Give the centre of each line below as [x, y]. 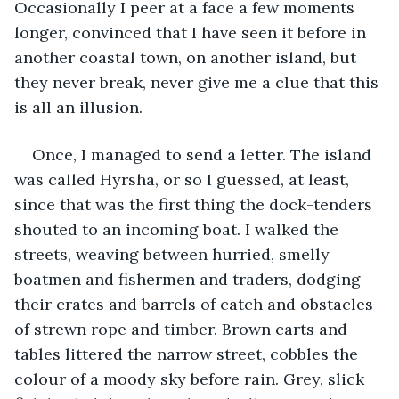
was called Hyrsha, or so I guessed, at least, [184, 179]
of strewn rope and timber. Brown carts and [183, 329]
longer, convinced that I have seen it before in [192, 32]
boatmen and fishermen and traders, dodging [190, 279]
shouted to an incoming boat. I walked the [179, 229]
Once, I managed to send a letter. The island [204, 154]
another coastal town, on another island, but [187, 57]
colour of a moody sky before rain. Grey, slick [191, 379]
